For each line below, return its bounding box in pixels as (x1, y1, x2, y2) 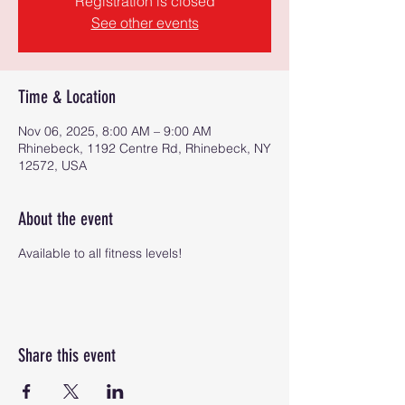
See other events (90, 14, 199, 32)
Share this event (18, 344, 116, 366)
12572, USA (18, 157, 87, 174)
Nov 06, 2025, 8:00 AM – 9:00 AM (18, 123, 212, 139)
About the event (18, 208, 113, 230)
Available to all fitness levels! (18, 245, 183, 261)
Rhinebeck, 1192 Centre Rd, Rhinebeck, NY (18, 140, 271, 156)
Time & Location (18, 86, 116, 108)
